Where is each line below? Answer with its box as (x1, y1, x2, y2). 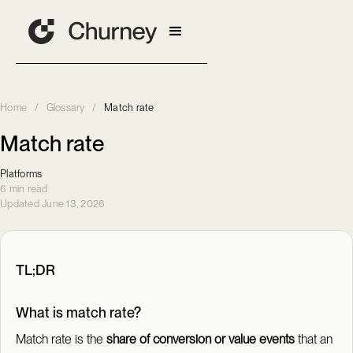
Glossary (46, 102, 85, 113)
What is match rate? (16, 303, 142, 321)
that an (295, 332, 333, 347)
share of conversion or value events (106, 332, 295, 347)
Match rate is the (16, 332, 107, 347)
